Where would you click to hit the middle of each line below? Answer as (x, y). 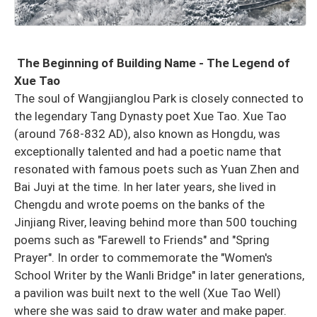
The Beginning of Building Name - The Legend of (154, 63)
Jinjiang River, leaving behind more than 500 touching (156, 223)
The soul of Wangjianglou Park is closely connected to (159, 99)
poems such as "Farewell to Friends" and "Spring (142, 240)
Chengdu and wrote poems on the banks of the (139, 205)
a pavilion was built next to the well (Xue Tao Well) (148, 293)
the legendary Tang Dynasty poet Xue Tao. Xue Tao (150, 116)
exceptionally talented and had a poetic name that (148, 152)
